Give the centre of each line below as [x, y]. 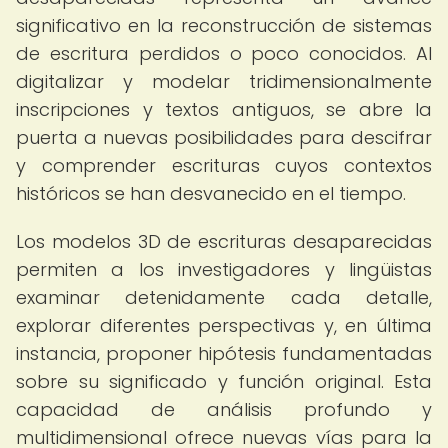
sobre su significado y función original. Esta [224, 381]
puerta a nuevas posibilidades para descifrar [224, 137]
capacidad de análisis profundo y [224, 409]
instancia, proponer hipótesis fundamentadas [224, 353]
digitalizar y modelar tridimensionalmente [224, 81]
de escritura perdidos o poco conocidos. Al [224, 53]
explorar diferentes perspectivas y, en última [224, 325]
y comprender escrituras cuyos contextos [224, 165]
